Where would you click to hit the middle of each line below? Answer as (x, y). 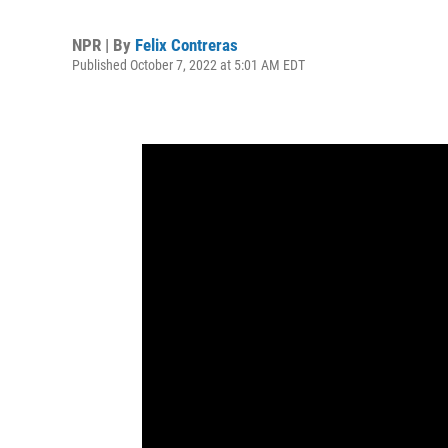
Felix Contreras (186, 45)
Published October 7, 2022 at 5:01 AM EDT (188, 65)
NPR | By (103, 45)
